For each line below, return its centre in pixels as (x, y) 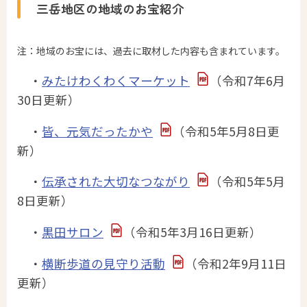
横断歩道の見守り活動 (103, 263)
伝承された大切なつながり (116, 182)
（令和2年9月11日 (235, 263)
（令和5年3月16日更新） (192, 232)
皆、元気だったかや (97, 131)
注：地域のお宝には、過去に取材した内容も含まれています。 (151, 50)
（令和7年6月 (247, 81)
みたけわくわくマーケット (116, 81)
